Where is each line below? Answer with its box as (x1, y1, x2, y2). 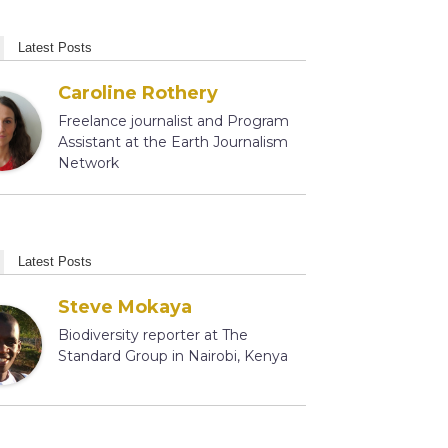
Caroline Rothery (57, 82, 218, 104)
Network (57, 154, 119, 172)
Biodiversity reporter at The (57, 326, 248, 344)
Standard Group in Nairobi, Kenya (57, 347, 288, 365)
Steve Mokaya (57, 296, 192, 318)
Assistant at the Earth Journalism (57, 133, 288, 151)
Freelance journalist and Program (57, 112, 289, 130)
